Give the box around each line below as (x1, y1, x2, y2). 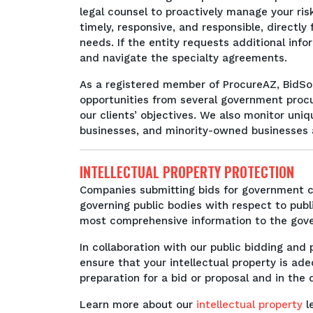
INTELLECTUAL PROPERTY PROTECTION (80, 161, 294, 182)
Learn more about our (80, 298, 196, 311)
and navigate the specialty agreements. (80, 52, 287, 64)
